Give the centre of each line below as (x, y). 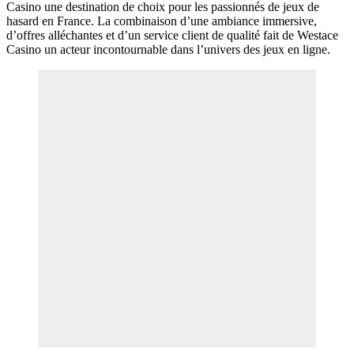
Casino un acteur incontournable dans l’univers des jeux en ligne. (168, 49)
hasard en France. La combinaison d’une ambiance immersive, (162, 21)
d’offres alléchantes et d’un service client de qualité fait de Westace (172, 35)
